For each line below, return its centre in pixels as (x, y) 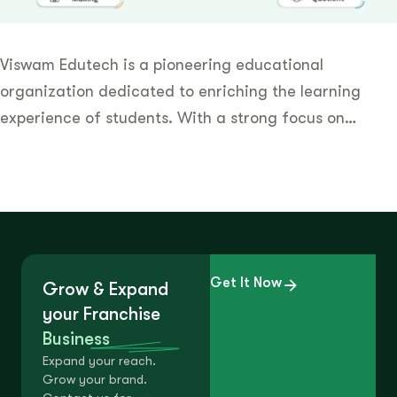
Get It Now (245, 283)
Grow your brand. (95, 380)
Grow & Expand (105, 290)
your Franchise (101, 315)
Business (76, 339)
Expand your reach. (99, 361)
